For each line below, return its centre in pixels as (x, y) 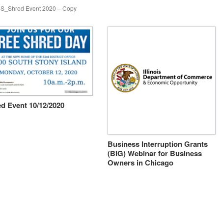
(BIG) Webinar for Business (154, 153)
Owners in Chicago (140, 162)
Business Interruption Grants (157, 144)
